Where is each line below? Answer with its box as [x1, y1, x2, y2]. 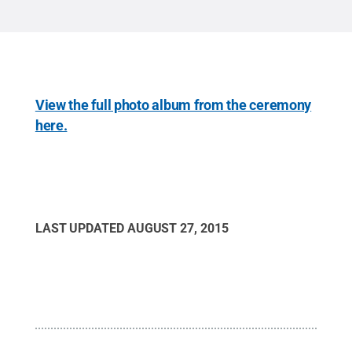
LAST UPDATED [35, 220, 127, 236]
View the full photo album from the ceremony [35, 96, 312, 113]
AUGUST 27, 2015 [126, 220, 229, 236]
